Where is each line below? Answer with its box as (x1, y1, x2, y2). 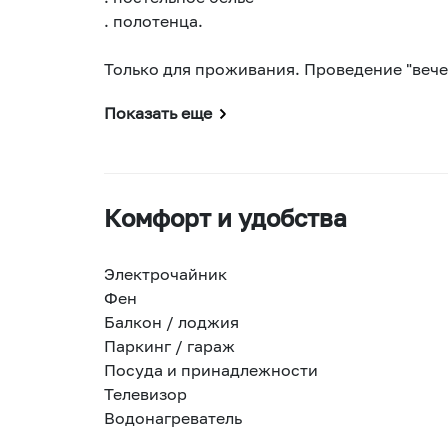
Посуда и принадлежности (104, 359, 318, 380)
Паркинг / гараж (104, 335, 235, 356)
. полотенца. (104, 10, 203, 31)
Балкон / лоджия (104, 311, 239, 332)
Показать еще (104, 102, 212, 123)
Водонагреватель (104, 407, 242, 428)
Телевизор (104, 383, 187, 404)
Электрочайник (104, 263, 227, 284)
